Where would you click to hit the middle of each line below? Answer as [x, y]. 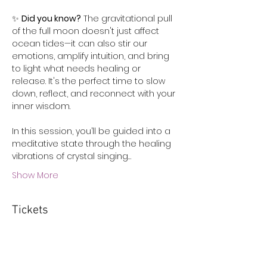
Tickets [30, 210]
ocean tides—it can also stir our [81, 43]
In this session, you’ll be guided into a [92, 131]
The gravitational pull [128, 18]
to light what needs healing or [77, 68]
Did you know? [51, 18]
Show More [35, 175]
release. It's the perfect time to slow [90, 81]
